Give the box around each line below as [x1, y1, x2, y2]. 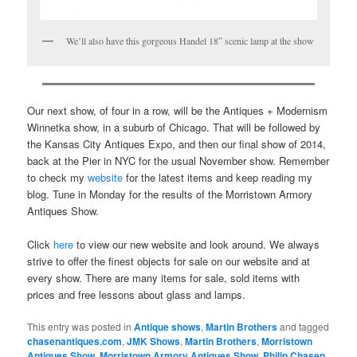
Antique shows [134, 320, 202, 335]
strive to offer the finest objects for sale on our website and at [27, 253, 311, 269]
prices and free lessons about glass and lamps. [27, 287, 246, 302]
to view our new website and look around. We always [73, 237, 320, 252]
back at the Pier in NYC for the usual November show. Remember [27, 152, 330, 168]
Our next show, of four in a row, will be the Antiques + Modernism [27, 102, 328, 118]
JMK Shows [127, 334, 181, 349]
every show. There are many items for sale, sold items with [27, 270, 300, 285]
